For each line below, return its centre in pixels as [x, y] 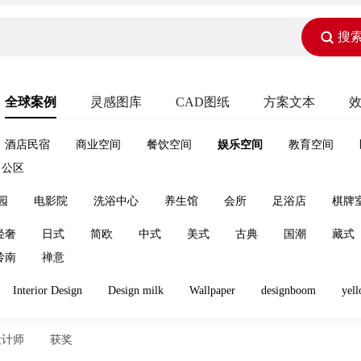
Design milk [136, 290]
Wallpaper [212, 290]
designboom [288, 290]
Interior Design [48, 290]
